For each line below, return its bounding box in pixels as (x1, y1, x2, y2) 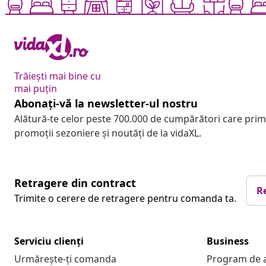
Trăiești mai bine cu (14, 69, 101, 83)
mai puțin (14, 82, 57, 96)
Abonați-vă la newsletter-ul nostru (14, 96, 198, 111)
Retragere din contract (14, 176, 136, 191)
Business (207, 235, 249, 248)
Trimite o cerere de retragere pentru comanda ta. (14, 192, 236, 205)
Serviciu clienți (14, 235, 84, 248)
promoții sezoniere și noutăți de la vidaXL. (14, 126, 201, 140)
